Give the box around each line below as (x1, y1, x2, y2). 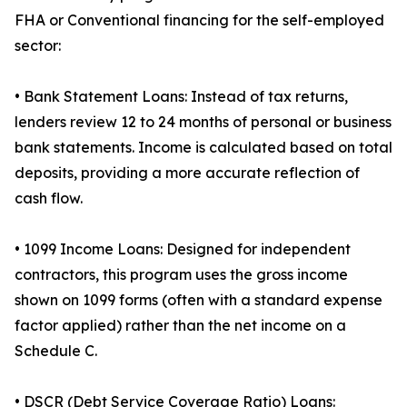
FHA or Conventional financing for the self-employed (15, 11, 384, 30)
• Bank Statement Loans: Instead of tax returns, (15, 87, 348, 106)
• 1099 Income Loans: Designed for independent (15, 240, 351, 259)
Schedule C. (15, 342, 97, 361)
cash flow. (15, 189, 83, 208)
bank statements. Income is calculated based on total (15, 138, 392, 157)
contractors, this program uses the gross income (15, 265, 348, 284)
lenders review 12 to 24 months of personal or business (15, 113, 392, 132)
